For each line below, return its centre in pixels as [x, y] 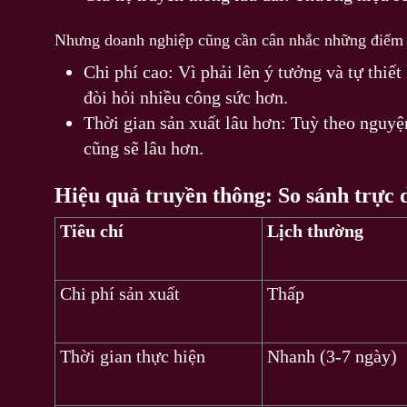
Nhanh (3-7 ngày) [332, 356]
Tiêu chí [92, 230]
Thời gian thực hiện [133, 356]
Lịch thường [315, 230]
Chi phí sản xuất [120, 293]
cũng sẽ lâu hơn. [144, 148]
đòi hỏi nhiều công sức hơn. [186, 97]
